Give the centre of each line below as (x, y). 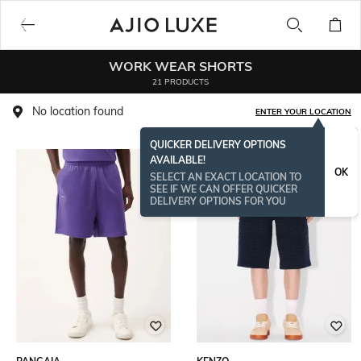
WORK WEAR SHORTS (180, 66)
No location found (78, 111)
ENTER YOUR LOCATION (303, 112)
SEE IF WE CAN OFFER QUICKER (224, 189)
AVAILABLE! (178, 160)
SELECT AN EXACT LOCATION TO (226, 177)
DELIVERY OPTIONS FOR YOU (218, 201)
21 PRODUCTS (180, 81)
